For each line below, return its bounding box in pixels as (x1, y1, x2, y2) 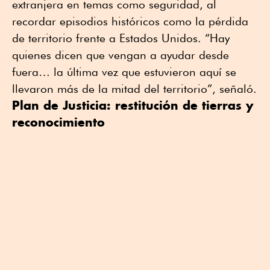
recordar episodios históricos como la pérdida (12, 14, 248, 28)
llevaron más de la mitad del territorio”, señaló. (12, 81, 257, 95)
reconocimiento (12, 114, 105, 130)
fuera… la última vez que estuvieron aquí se (12, 64, 236, 78)
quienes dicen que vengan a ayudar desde (12, 48, 229, 61)
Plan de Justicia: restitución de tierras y (12, 97, 253, 113)
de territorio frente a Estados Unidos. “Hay (12, 31, 230, 45)
